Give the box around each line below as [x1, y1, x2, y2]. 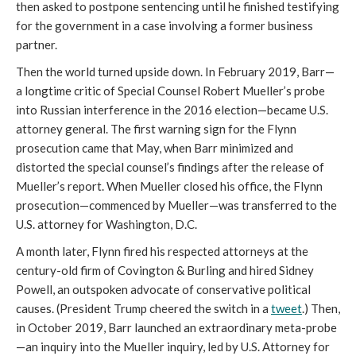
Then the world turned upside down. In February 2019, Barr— [16, 64, 335, 79]
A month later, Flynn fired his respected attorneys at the [16, 243, 308, 258]
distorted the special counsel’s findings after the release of [16, 159, 324, 174]
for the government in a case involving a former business [16, 17, 313, 33]
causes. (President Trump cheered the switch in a [16, 300, 271, 315]
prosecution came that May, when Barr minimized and [16, 140, 293, 155]
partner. [16, 37, 57, 52]
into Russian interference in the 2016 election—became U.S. [16, 102, 328, 117]
